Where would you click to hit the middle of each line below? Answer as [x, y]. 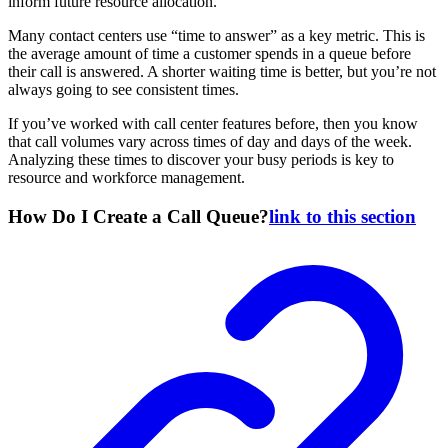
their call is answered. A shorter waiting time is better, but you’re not [222, 72]
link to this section [342, 217]
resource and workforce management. [126, 178]
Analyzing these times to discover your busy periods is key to [201, 160]
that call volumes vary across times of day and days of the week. [210, 142]
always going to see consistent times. [123, 90]
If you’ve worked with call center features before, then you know [213, 124]
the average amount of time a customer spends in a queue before [209, 54]
